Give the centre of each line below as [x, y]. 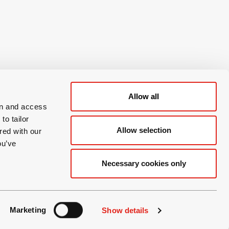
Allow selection [144, 130]
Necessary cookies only [144, 163]
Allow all [144, 96]
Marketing [28, 210]
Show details [125, 210]
